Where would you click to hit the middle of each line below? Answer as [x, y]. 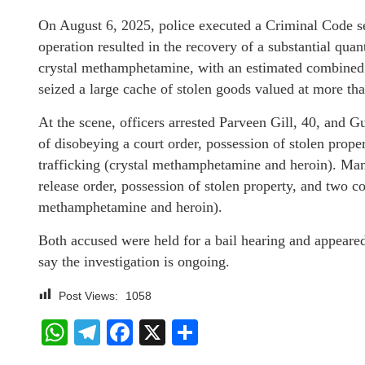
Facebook [191, 332]
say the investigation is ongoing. [134, 262]
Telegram [154, 332]
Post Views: [88, 296]
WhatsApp [128, 332]
